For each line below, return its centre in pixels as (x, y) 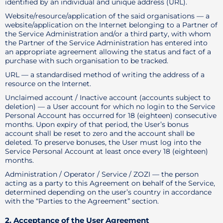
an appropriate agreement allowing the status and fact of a (108, 52)
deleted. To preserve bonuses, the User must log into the (103, 142)
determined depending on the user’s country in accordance (108, 192)
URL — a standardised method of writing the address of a (105, 75)
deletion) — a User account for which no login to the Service (110, 107)
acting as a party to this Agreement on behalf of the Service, (110, 183)
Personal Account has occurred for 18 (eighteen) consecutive (111, 115)
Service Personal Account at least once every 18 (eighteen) (107, 151)
